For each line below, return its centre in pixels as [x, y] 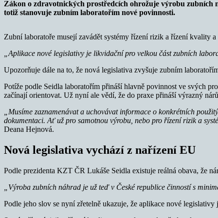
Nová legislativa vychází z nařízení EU [100, 150]
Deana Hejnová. [29, 129]
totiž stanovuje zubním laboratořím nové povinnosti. [90, 12]
